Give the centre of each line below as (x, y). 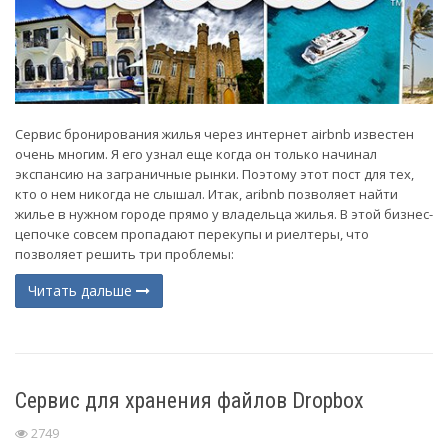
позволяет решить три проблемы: (126, 253)
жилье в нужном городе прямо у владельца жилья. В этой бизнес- (224, 213)
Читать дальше (82, 290)
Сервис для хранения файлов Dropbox (189, 400)
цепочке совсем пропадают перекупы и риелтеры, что (192, 233)
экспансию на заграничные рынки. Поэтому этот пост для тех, (214, 173)
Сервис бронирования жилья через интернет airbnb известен (214, 133)
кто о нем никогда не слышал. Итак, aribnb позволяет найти (206, 193)
